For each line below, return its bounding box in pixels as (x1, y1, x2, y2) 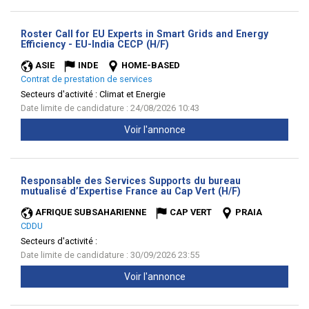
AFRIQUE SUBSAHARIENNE (35, 207, 146, 217)
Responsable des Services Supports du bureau (21, 175, 241, 186)
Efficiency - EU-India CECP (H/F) (21, 39, 169, 50)
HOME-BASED (121, 60, 180, 70)
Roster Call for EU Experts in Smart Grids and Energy (21, 28, 268, 39)
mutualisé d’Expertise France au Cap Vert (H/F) (21, 186, 241, 197)
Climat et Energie (99, 89, 166, 99)
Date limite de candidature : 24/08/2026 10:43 (21, 103, 199, 113)
